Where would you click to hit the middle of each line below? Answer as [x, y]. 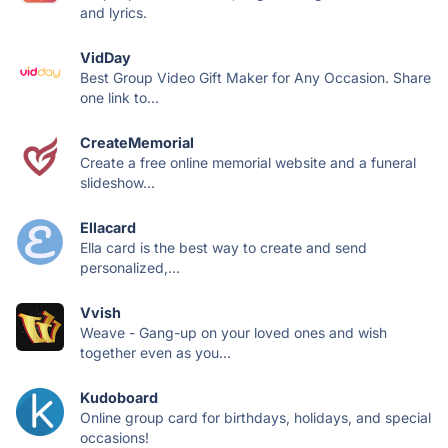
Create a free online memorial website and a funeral [248, 162]
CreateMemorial [137, 142]
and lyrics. [113, 12]
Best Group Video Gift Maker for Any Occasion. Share [255, 77]
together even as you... [155, 352]
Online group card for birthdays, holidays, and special [255, 417]
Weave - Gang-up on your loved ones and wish [233, 332]
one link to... [119, 97]
